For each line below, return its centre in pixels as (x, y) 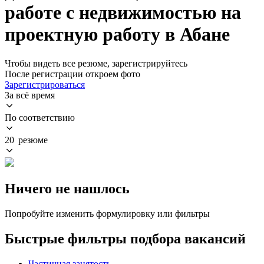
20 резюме (26, 140)
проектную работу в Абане (117, 34)
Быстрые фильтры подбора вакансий (125, 238)
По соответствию (40, 117)
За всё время (30, 95)
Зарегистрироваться (45, 84)
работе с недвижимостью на (123, 13)
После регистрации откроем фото (72, 74)
